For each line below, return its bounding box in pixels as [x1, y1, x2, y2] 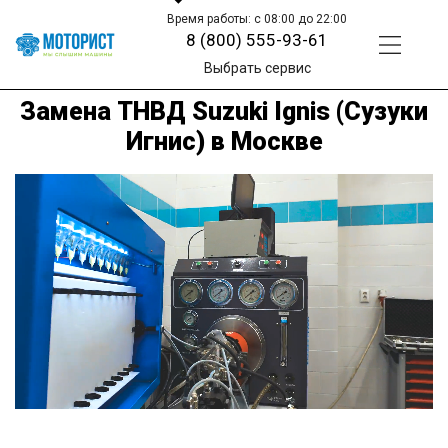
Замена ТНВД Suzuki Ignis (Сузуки [20, 96, 428, 126]
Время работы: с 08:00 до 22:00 [167, 12, 348, 26]
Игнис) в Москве [125, 126, 323, 156]
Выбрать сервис [203, 60, 311, 76]
